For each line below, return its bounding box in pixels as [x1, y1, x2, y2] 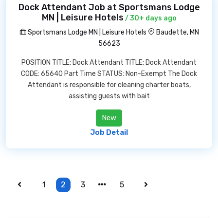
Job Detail [90, 128, 128, 137]
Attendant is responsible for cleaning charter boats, [27, 81, 191, 89]
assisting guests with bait [68, 92, 150, 100]
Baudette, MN [156, 28, 199, 36]
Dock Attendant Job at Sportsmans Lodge [18, 2, 200, 13]
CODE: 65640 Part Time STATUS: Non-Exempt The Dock [21, 70, 197, 78]
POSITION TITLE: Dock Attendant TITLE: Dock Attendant [21, 58, 197, 67]
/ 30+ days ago [123, 14, 177, 22]
